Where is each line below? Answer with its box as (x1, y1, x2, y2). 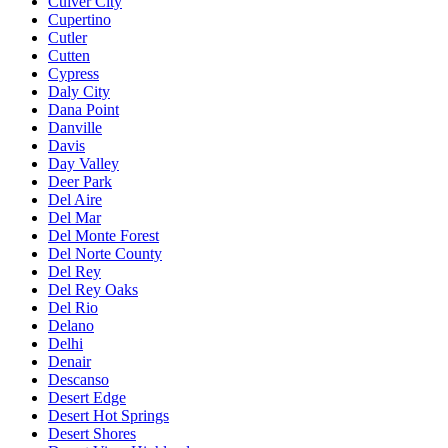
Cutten (48, 46, 90, 64)
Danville (48, 118, 102, 136)
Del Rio (48, 298, 98, 316)
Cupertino (48, 10, 111, 28)
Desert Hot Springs (48, 406, 169, 424)
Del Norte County (48, 244, 162, 262)
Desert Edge (48, 388, 126, 406)
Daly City (48, 82, 110, 100)
